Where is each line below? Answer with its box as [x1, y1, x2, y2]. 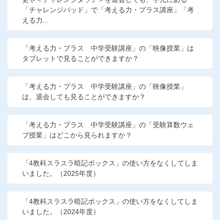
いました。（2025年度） [22, 169, 100, 177]
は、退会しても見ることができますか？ [22, 93, 146, 101]
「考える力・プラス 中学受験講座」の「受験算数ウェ [22, 121, 194, 129]
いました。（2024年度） [22, 208, 100, 216]
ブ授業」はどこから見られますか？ [22, 131, 132, 139]
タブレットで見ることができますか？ [22, 55, 139, 62]
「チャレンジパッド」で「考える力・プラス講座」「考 [22, 6, 194, 14]
